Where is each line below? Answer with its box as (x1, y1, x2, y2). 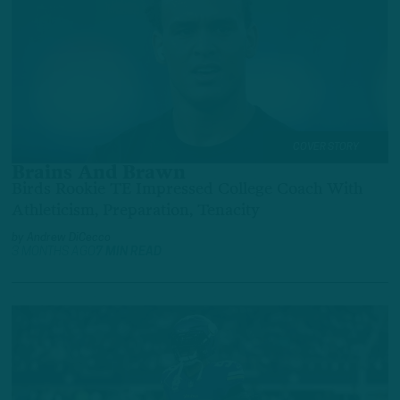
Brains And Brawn (12, 163, 186, 183)
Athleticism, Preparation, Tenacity (12, 203, 260, 220)
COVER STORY (293, 141, 359, 153)
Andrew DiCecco (27, 232, 111, 245)
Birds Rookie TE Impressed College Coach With (12, 181, 362, 198)
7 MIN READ (96, 246, 162, 260)
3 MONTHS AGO (12, 246, 96, 260)
